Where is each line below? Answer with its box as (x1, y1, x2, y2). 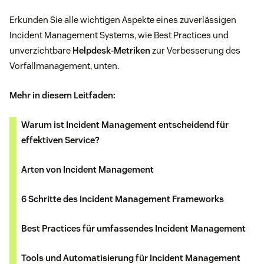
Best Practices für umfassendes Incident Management (21, 223, 246, 235)
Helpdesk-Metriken (72, 45, 150, 57)
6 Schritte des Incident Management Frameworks (21, 193, 224, 205)
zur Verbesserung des (150, 45, 240, 57)
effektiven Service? (21, 134, 100, 146)
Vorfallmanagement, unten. (9, 60, 119, 72)
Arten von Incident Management (21, 164, 154, 176)
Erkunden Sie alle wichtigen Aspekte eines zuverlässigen (9, 14, 236, 26)
